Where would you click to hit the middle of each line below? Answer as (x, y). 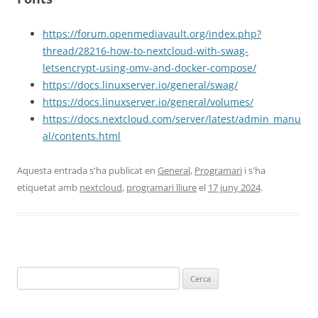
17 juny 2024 (234, 187)
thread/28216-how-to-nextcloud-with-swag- (146, 51)
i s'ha (254, 170)
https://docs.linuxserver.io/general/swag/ (140, 85)
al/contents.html (82, 136)
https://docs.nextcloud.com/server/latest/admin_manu (172, 119)
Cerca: (29, 275)
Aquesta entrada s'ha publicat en (87, 170)
